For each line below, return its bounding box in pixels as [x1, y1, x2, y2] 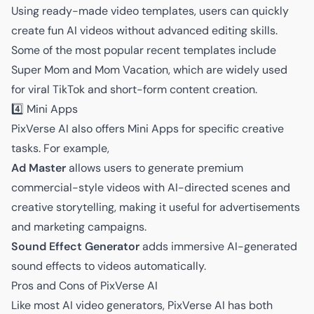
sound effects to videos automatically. [11, 258, 206, 273]
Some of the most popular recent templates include [11, 42, 276, 57]
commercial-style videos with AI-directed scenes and [11, 179, 290, 195]
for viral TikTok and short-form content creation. [11, 81, 257, 97]
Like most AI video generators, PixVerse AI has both [11, 297, 273, 313]
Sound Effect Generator [11, 238, 142, 254]
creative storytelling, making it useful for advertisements [11, 199, 300, 214]
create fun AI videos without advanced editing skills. [11, 22, 278, 38]
